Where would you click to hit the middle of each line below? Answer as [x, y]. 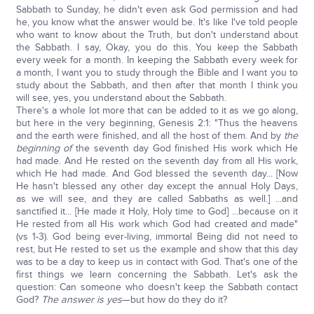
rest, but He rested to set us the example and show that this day [157, 249]
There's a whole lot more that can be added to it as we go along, [157, 110]
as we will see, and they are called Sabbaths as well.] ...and [157, 199]
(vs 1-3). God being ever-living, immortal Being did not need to [157, 237]
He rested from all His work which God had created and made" [157, 224]
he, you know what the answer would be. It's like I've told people [157, 22]
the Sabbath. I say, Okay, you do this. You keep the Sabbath [157, 47]
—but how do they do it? [174, 300]
